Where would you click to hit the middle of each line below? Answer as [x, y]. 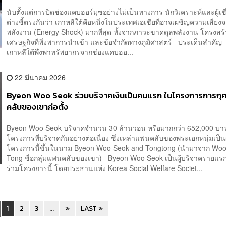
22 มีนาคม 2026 [39, 77]
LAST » [92, 209]
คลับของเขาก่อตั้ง [38, 107]
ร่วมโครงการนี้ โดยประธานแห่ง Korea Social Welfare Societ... [105, 168]
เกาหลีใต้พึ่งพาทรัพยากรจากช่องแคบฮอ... [70, 52]
